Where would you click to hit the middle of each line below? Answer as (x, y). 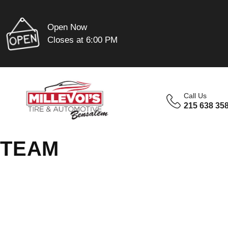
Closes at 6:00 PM (83, 40)
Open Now (67, 27)
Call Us (195, 96)
